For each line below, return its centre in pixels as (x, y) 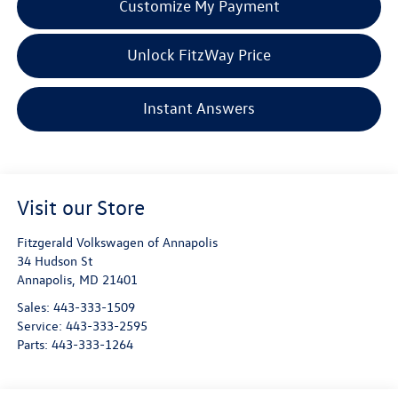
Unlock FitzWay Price (199, 55)
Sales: (35, 307)
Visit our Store (80, 207)
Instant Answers (199, 108)
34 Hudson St (54, 261)
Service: (41, 326)
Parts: (34, 345)
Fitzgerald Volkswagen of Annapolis (117, 243)
